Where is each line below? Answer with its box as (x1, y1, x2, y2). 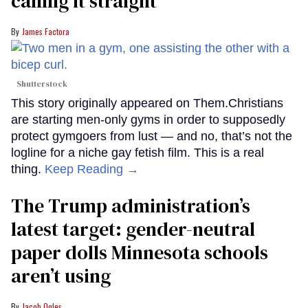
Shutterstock (16, 78, 67, 90)
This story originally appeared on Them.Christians (11, 96, 283, 111)
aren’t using (11, 263, 111, 289)
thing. (11, 162, 45, 177)
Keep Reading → (45, 162, 139, 177)
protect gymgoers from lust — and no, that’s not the (11, 129, 292, 144)
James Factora (22, 25, 69, 38)
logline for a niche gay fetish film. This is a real (11, 146, 264, 160)
